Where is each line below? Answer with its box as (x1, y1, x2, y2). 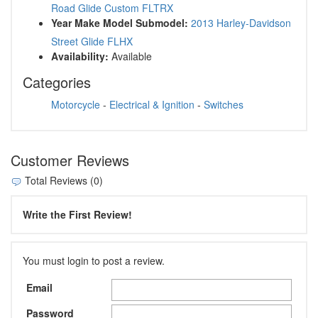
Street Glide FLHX (51, 34, 133, 49)
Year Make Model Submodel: (51, 16, 188, 31)
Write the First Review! (23, 207, 132, 221)
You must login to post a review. (23, 253, 165, 268)
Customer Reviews (11, 150, 129, 171)
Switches (204, 97, 243, 112)
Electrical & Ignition (109, 97, 194, 112)
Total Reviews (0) (22, 173, 103, 188)
